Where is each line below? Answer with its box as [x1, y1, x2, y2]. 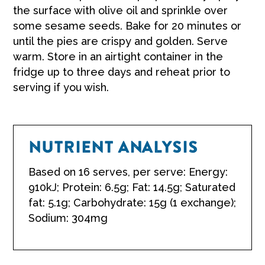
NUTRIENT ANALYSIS [28, 139, 199, 156]
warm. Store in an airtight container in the [13, 50, 224, 63]
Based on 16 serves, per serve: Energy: [28, 165, 228, 178]
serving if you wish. [13, 80, 109, 93]
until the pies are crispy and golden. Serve [13, 34, 228, 47]
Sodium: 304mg [28, 211, 108, 224]
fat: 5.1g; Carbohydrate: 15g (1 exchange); [28, 196, 237, 209]
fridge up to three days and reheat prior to [13, 65, 231, 78]
